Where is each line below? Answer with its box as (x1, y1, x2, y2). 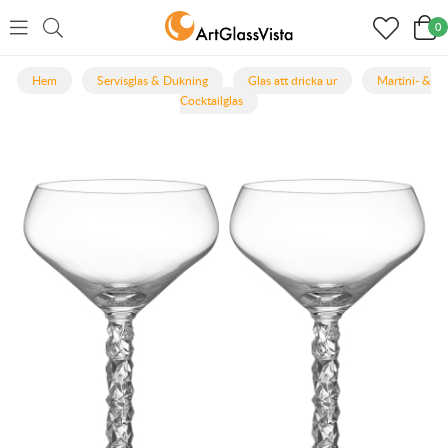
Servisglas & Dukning (97, 72, 208, 89)
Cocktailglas (180, 92, 243, 109)
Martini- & (377, 72, 431, 89)
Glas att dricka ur (248, 72, 337, 89)
